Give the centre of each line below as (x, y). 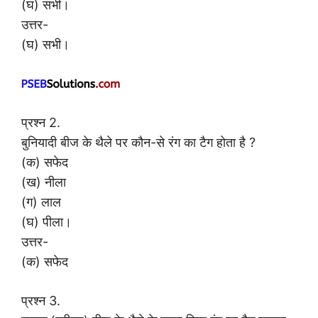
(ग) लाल (41, 202)
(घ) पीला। (46, 222)
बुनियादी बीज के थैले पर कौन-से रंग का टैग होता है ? (138, 143)
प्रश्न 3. (41, 301)
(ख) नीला (44, 182)
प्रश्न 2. (41, 123)
